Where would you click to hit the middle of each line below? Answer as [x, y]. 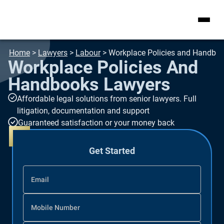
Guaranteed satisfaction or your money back [96, 123]
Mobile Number [55, 207]
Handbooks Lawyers [89, 84]
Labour [88, 53]
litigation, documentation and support [83, 111]
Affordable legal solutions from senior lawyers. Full [107, 99]
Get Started [112, 151]
